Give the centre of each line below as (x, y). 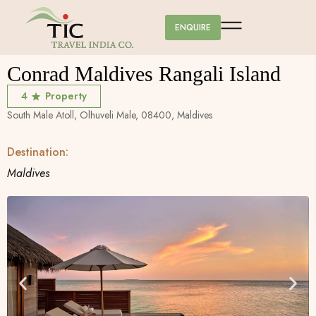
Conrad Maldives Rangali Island (144, 74)
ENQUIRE (193, 27)
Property (66, 96)
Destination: (38, 152)
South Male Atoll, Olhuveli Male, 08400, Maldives (110, 115)
